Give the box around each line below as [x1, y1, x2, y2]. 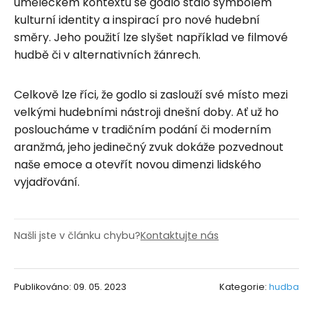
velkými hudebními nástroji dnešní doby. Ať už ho [14, 103, 279, 120]
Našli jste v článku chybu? [14, 228, 140, 242]
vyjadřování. [14, 173, 80, 190]
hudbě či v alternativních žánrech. [14, 46, 201, 63]
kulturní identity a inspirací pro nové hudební [14, 11, 260, 28]
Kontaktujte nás [140, 228, 219, 242]
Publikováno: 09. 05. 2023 [14, 280, 126, 293]
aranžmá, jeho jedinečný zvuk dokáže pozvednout [14, 138, 284, 155]
